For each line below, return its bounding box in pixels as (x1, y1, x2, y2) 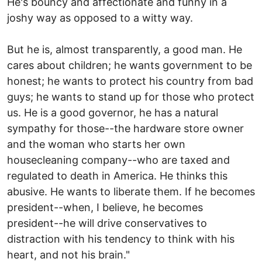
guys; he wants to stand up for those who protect (7, 90, 254, 103)
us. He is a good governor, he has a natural (7, 106, 218, 119)
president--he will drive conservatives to (7, 216, 207, 229)
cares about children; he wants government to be (7, 58, 252, 71)
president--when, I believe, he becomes (7, 201, 203, 213)
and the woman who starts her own (7, 137, 185, 150)
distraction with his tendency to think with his (7, 232, 235, 245)
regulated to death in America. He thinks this (7, 169, 227, 182)
